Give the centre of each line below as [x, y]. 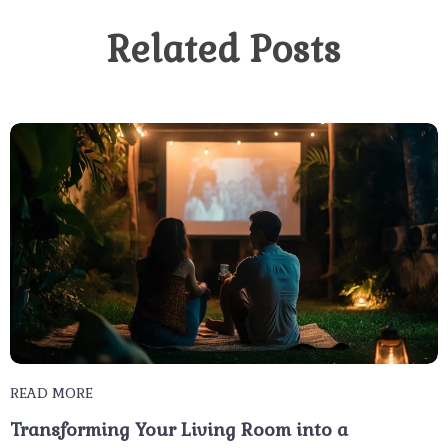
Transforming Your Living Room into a [179, 429]
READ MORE [51, 392]
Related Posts [224, 49]
